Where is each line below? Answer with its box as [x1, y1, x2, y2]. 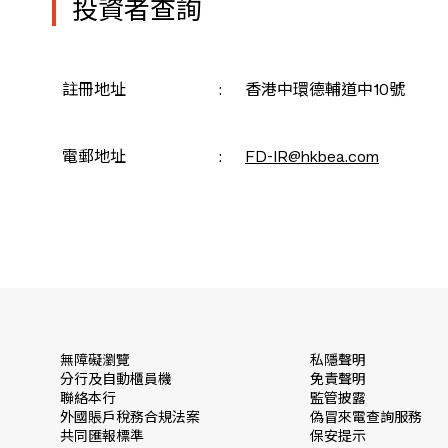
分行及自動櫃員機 [60, 373, 172, 387]
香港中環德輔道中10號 [245, 83, 405, 99]
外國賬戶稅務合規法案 [60, 411, 200, 425]
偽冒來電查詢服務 [310, 411, 422, 425]
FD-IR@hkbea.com [245, 150, 379, 166]
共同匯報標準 [60, 430, 144, 444]
